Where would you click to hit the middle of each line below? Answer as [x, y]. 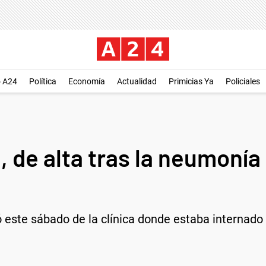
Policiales [243, 81]
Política [43, 81]
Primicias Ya [191, 81]
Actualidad [137, 81]
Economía [87, 81]
